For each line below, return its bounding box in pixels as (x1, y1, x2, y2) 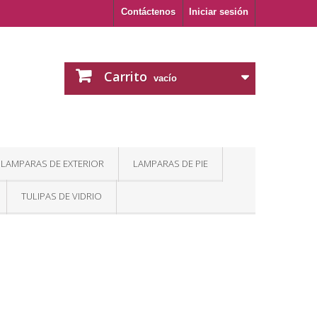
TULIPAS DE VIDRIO (21, 190, 102, 202)
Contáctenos (121, 6, 175, 17)
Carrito (104, 68, 147, 85)
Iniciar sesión (189, 6, 248, 17)
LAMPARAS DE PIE (133, 157, 208, 170)
